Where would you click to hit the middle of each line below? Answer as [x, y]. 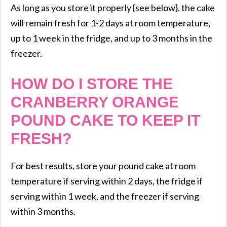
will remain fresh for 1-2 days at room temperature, [110, 23]
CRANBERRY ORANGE [95, 102]
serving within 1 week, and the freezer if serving [105, 196]
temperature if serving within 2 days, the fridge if [107, 181]
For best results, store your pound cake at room [103, 165]
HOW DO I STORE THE [92, 84]
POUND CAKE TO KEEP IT [105, 120]
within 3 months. [43, 211]
